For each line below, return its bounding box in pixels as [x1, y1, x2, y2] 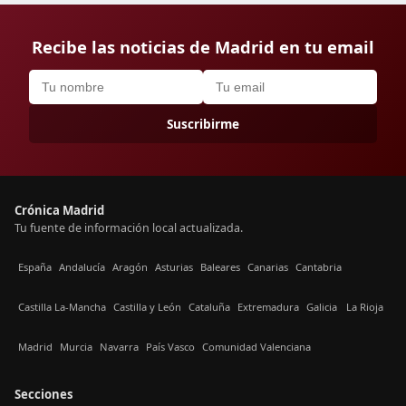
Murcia [60, 340, 92, 354]
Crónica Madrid [14, 201, 104, 218]
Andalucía [59, 260, 105, 275]
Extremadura [237, 300, 299, 314]
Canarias [247, 260, 288, 275]
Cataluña [188, 300, 230, 314]
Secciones [14, 385, 73, 402]
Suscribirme [167, 114, 239, 132]
